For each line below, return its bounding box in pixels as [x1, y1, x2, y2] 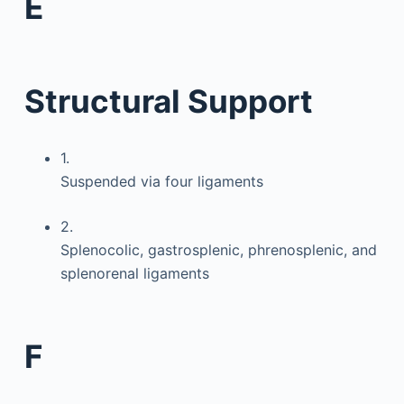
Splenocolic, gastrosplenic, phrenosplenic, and [60, 241, 377, 259]
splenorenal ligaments [60, 264, 209, 282]
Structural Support [23, 82, 313, 120]
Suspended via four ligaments [60, 172, 263, 190]
